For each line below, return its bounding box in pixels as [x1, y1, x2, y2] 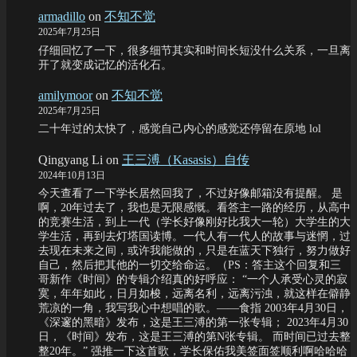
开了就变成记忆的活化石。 [38, 58, 172, 71]
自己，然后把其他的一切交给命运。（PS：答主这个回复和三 [38, 258, 341, 271]
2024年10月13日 [38, 169, 105, 181]
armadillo [38, 10, 85, 24]
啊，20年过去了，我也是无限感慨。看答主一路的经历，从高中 [38, 201, 351, 214]
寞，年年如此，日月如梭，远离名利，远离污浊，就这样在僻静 [38, 287, 351, 300]
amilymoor [38, 88, 92, 103]
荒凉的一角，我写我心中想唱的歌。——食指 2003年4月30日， [38, 301, 348, 314]
